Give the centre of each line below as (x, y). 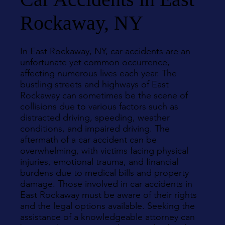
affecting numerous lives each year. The (98, 73)
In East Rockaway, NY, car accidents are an (105, 51)
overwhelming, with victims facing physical (104, 151)
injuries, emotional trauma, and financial (99, 162)
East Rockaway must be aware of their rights (108, 195)
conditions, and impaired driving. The (95, 129)
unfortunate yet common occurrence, (95, 62)
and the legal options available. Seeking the (107, 206)
